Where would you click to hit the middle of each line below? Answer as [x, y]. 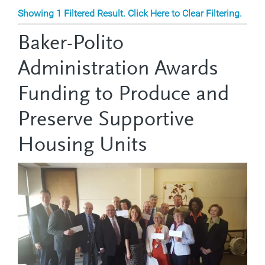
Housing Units [83, 146]
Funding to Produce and [123, 95]
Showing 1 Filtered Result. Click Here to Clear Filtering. [130, 13]
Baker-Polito [71, 44]
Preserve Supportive [106, 120]
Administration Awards [118, 70]
